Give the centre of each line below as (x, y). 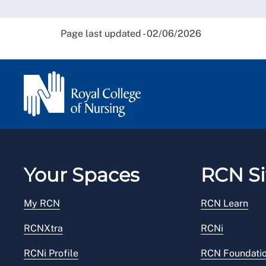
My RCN (42, 204)
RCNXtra (43, 229)
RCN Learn (225, 204)
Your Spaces (82, 175)
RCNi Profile (51, 254)
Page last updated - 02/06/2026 (131, 34)
